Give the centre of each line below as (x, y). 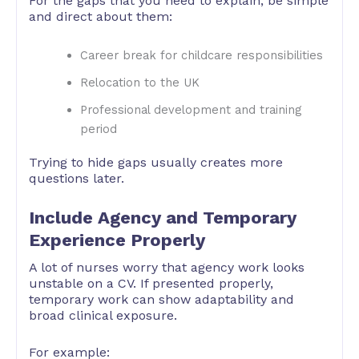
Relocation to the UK (139, 82)
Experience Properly (117, 240)
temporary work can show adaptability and (161, 300)
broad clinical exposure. (103, 316)
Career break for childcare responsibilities (201, 55)
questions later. (77, 178)
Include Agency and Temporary (163, 218)
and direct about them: (101, 17)
